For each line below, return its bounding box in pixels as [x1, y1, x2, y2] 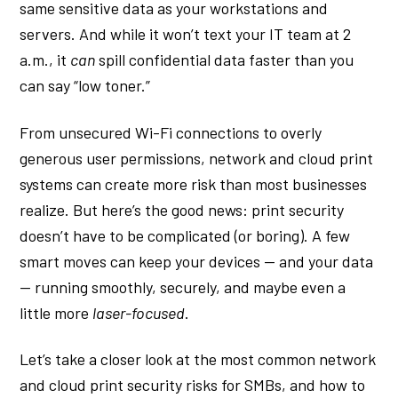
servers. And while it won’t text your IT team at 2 [20, 24, 352, 44]
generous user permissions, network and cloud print [20, 147, 374, 168]
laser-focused [92, 302, 186, 322]
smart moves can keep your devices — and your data [20, 251, 374, 271]
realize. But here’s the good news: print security [20, 199, 345, 219]
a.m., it [20, 50, 71, 70]
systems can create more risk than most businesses [20, 173, 368, 194]
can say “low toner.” [20, 76, 151, 96]
